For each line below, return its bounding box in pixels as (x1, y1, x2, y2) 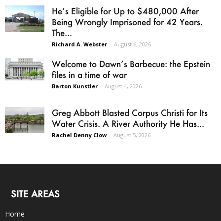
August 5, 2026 (113, 131, 150, 139)
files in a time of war (52, 69, 127, 80)
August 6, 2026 (114, 40, 151, 48)
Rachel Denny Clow (52, 131, 107, 139)
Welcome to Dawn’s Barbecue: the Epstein (52, 58, 210, 70)
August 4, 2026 (105, 82, 142, 90)
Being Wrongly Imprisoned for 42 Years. (52, 16, 203, 28)
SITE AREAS (11, 188, 60, 200)
